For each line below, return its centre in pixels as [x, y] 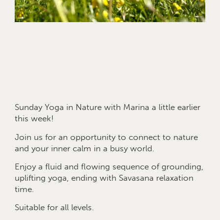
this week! [34, 119]
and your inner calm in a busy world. [84, 148]
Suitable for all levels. [54, 207]
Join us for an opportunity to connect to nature [106, 137]
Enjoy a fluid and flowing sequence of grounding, [109, 166]
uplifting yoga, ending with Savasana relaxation [104, 178]
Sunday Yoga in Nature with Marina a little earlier [108, 107]
